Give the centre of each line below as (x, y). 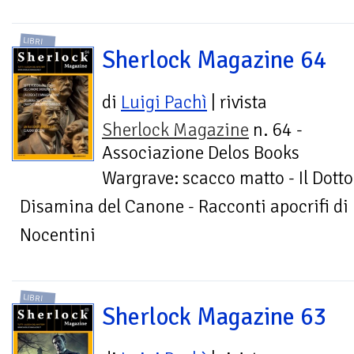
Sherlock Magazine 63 (215, 317)
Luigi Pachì (164, 102)
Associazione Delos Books (201, 153)
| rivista (237, 102)
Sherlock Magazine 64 (215, 60)
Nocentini (58, 235)
